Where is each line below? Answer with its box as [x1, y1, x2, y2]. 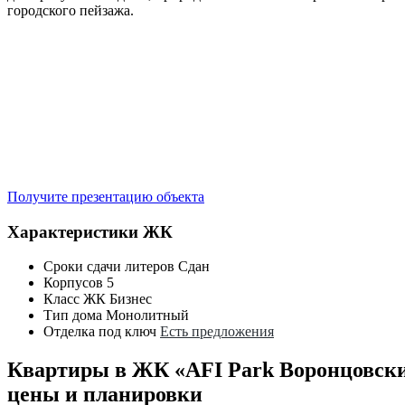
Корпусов [43, 275, 103, 291]
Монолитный [106, 307, 189, 324]
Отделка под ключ [43, 324, 156, 340]
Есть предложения [160, 324, 274, 340]
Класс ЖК [43, 291, 106, 307]
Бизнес [109, 291, 152, 307]
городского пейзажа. [7, 2, 134, 18]
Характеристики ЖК [7, 221, 173, 241]
